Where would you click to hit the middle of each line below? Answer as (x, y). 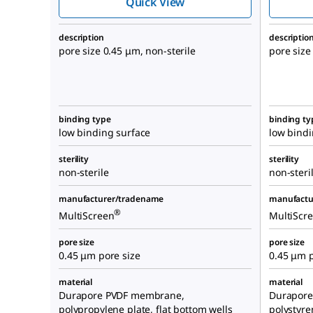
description (81, 37)
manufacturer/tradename (111, 199)
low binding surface (105, 132)
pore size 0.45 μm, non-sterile (127, 51)
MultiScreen (87, 215)
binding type (85, 119)
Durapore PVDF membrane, (122, 295)
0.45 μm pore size (100, 255)
